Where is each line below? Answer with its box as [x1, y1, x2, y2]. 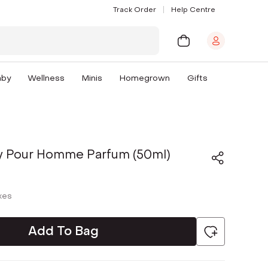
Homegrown [120, 72, 170, 84]
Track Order [113, 4, 156, 14]
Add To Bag [28, 223, 99, 239]
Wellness [28, 72, 65, 84]
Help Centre [171, 4, 215, 14]
